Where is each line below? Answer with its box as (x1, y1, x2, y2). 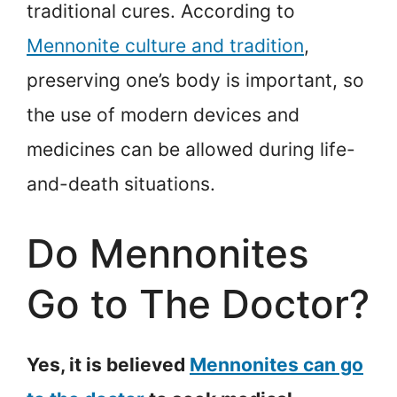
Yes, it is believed (27, 354, 190, 377)
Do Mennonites (27, 230, 309, 278)
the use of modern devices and (27, 103, 300, 126)
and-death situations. (27, 172, 215, 195)
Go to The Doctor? (27, 280, 370, 329)
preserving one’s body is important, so (27, 68, 364, 91)
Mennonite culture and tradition (27, 34, 304, 57)
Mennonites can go (190, 354, 363, 377)
